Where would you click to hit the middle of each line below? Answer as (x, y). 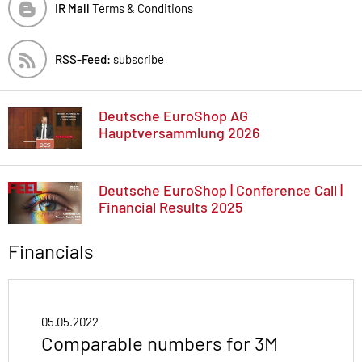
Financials (51, 251)
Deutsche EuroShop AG (173, 115)
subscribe (137, 59)
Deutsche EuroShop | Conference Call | (221, 190)
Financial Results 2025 (170, 207)
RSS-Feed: (83, 59)
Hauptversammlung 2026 (179, 132)
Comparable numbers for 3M (160, 343)
